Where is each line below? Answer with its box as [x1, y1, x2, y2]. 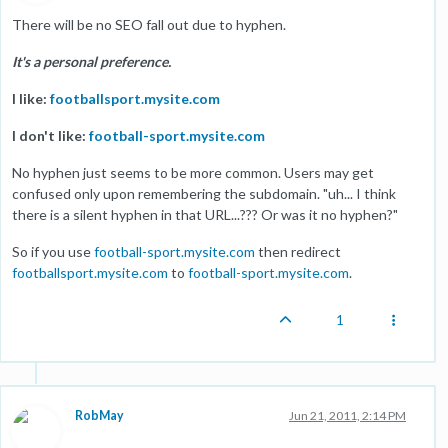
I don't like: [12, 127, 89, 144]
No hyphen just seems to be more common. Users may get [12, 164, 374, 181]
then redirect [255, 243, 341, 260]
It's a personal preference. [12, 53, 171, 70]
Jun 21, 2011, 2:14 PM [289, 408, 406, 423]
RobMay [75, 408, 124, 423]
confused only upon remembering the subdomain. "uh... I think [12, 185, 396, 202]
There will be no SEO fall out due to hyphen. [12, 16, 286, 33]
